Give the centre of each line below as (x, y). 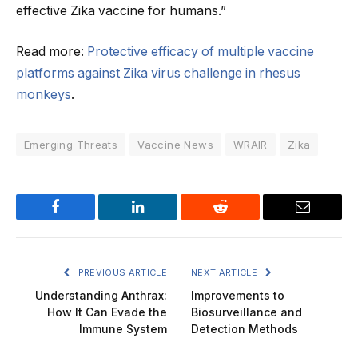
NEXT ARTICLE (226, 273)
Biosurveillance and (247, 312)
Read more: (52, 52)
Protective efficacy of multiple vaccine (201, 52)
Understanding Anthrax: (101, 296)
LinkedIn (163, 219)
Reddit (238, 219)
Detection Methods (245, 329)
